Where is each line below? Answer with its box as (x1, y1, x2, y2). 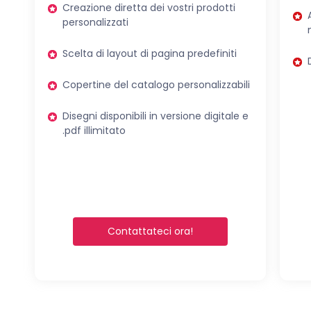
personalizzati (62, 15, 128, 29)
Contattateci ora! (108, 224, 194, 238)
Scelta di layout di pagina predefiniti (62, 46, 237, 60)
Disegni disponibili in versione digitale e (62, 108, 249, 123)
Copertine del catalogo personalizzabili (62, 77, 250, 92)
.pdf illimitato (62, 123, 126, 137)
